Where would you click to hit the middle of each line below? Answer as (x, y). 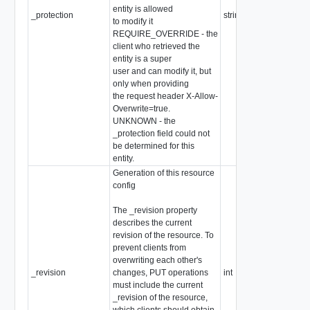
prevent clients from (149, 247)
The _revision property (155, 210)
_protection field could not (161, 133)
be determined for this (153, 146)
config (124, 185)
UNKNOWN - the (144, 121)
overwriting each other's (157, 260)
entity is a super (142, 58)
